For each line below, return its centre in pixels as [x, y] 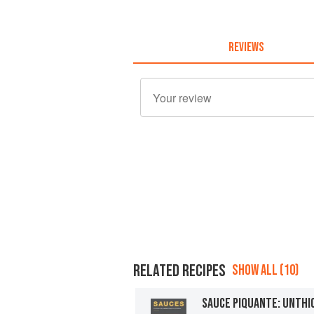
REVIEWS [246, 47]
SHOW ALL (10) [265, 270]
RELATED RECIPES [179, 271]
